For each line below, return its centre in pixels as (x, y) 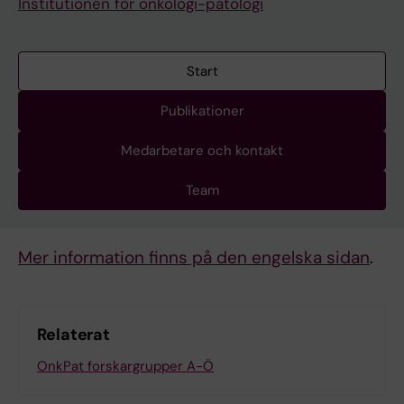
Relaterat (74, 335)
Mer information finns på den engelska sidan (194, 258)
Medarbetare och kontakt (202, 151)
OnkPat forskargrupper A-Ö (125, 367)
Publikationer (202, 111)
